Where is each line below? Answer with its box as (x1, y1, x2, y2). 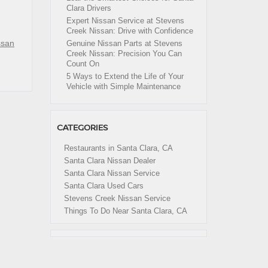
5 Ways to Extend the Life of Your (66, 72, 184, 81)
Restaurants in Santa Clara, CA (63, 144, 173, 153)
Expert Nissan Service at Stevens (66, 16, 184, 25)
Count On (66, 59, 99, 68)
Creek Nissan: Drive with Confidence (66, 26, 193, 35)
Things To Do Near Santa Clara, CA (63, 206, 187, 215)
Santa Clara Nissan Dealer (63, 156, 156, 165)
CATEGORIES (56, 121, 108, 133)
